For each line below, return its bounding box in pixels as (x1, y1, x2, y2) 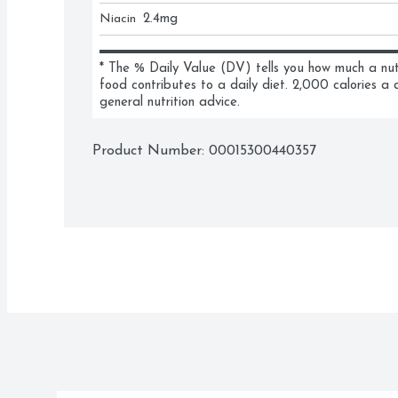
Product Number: (92, 144, 209, 158)
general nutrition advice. (99, 96, 240, 109)
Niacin (99, 12, 136, 26)
